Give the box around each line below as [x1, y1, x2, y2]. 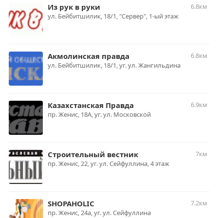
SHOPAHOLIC [48, 199, 94, 208]
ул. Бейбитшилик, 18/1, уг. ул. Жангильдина [48, 61, 181, 70]
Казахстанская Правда [48, 100, 134, 110]
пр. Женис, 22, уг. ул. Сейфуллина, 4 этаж [48, 159, 169, 168]
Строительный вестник [48, 149, 138, 159]
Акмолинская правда [48, 51, 129, 61]
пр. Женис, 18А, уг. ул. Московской [48, 110, 151, 119]
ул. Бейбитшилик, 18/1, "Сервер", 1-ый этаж [48, 12, 179, 20]
